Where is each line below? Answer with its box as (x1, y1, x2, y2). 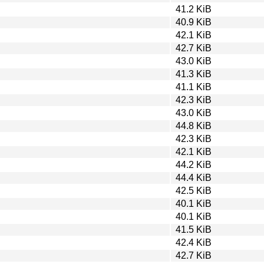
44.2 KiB (176, 159, 212, 170)
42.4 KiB (176, 237, 212, 247)
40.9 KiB (176, 16, 212, 27)
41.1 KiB (176, 81, 212, 92)
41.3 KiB (176, 68, 212, 79)
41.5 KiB (176, 224, 212, 235)
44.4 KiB (176, 172, 212, 183)
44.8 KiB (176, 120, 212, 131)
